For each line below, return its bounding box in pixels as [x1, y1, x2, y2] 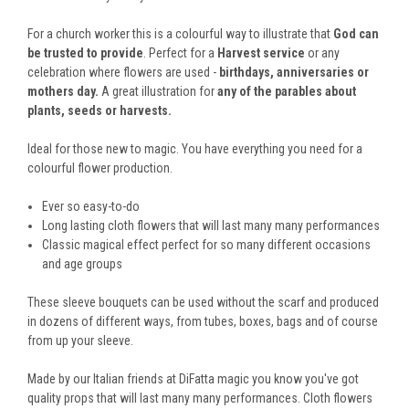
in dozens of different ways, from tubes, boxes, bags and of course [27, 313, 378, 329]
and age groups [42, 256, 123, 271]
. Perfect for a [143, 45, 217, 60]
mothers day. [27, 83, 101, 99]
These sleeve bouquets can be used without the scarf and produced [27, 294, 379, 309]
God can [333, 26, 379, 41]
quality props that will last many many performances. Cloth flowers [27, 390, 372, 405]
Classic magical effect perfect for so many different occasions [42, 236, 372, 252]
